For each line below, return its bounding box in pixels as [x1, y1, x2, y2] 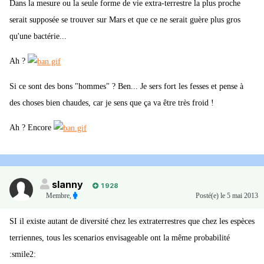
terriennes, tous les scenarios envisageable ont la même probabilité [9, 233, 230, 243]
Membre [46, 192, 70, 200]
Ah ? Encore [9, 123, 54, 133]
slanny [52, 179, 83, 191]
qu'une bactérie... [9, 32, 67, 41]
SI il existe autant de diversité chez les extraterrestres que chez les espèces [9, 217, 255, 226]
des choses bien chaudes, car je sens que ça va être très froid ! [9, 98, 214, 108]
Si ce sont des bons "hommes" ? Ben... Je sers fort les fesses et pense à [9, 82, 243, 91]
